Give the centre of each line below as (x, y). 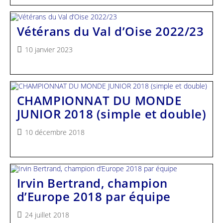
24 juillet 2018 (47, 215)
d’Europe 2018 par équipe (94, 197)
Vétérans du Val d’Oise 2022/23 (110, 31)
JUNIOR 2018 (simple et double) (111, 113)
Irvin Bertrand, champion (92, 183)
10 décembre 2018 (55, 132)
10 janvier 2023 (49, 49)
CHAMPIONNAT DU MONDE (99, 100)
